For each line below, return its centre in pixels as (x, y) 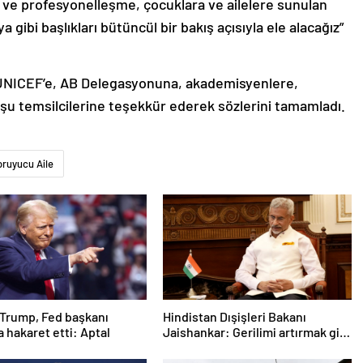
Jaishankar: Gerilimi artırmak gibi (256, 332)
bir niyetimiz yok (209, 348)
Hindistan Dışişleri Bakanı (234, 317)
